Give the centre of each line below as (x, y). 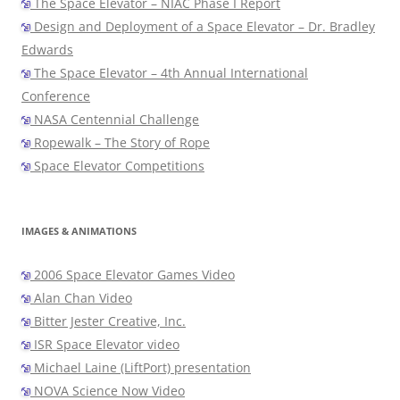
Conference (56, 96)
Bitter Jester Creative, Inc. (108, 321)
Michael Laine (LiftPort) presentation (141, 368)
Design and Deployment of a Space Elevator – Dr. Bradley (203, 27)
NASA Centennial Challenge (115, 120)
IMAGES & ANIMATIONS (79, 231)
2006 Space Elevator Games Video (133, 275)
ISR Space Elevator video (105, 345)
